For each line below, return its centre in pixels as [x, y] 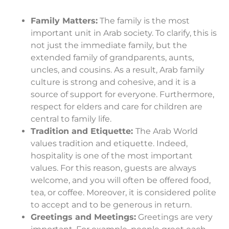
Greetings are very [174, 217]
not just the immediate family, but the [109, 45]
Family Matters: [64, 21]
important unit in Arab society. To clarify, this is [124, 33]
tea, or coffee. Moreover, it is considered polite [123, 193]
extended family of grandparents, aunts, [112, 58]
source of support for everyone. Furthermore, [122, 95]
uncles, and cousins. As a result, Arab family [118, 70]
